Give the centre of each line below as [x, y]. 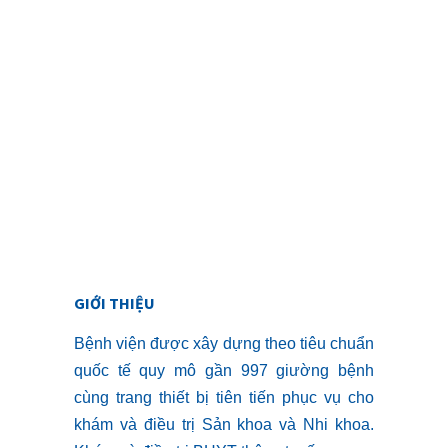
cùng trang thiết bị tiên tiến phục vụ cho [224, 398]
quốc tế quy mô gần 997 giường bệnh [224, 371]
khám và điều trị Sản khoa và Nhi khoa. [224, 425]
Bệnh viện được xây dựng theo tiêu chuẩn [224, 344]
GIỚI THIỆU [114, 303]
